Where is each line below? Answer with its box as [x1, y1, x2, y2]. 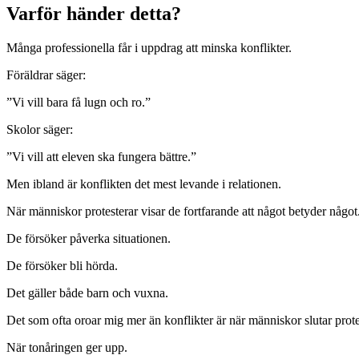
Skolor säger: [6, 123, 73, 137]
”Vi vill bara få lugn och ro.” [6, 95, 151, 110]
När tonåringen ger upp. [6, 341, 127, 355]
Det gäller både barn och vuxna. [6, 286, 168, 301]
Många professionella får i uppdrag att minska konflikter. [6, 41, 292, 55]
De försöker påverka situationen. [6, 232, 171, 246]
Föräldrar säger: [6, 68, 86, 83]
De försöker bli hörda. [6, 259, 118, 273]
